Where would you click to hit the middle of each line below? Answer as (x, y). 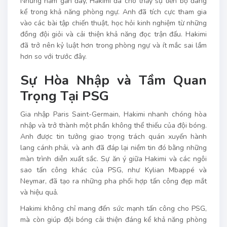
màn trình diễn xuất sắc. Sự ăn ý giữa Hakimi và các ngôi (113, 159)
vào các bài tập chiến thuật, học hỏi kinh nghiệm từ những (113, 23)
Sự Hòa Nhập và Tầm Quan (113, 80)
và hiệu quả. (39, 192)
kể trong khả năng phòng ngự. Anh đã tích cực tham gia (113, 12)
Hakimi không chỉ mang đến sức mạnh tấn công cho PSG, (113, 208)
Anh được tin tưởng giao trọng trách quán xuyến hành (113, 136)
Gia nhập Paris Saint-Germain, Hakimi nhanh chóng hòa (113, 114)
